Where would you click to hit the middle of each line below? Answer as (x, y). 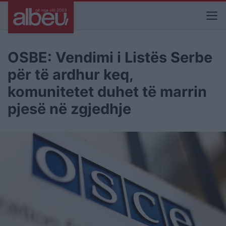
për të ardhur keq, (70, 74)
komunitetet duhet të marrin (107, 92)
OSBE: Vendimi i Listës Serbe (110, 57)
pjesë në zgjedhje (69, 109)
